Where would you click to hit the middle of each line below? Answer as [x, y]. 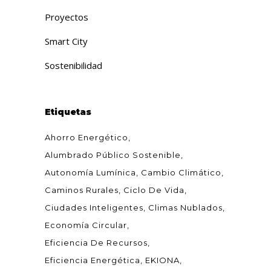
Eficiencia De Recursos [96, 243]
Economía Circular [86, 225]
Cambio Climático [181, 172]
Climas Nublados [185, 207]
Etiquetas [68, 112]
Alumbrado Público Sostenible [113, 155]
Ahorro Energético [87, 137]
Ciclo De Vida [154, 190]
